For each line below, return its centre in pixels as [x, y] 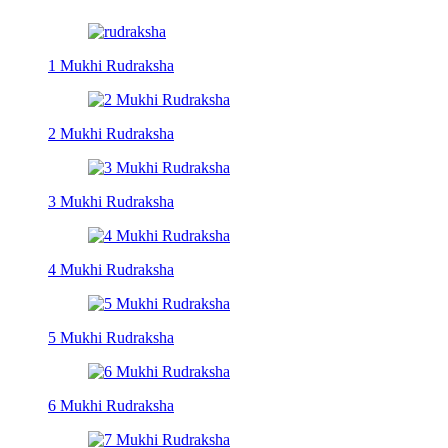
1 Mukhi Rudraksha [111, 65]
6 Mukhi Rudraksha [111, 405]
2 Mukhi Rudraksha [111, 133]
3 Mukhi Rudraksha [111, 201]
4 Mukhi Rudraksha [111, 269]
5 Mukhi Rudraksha [111, 337]
